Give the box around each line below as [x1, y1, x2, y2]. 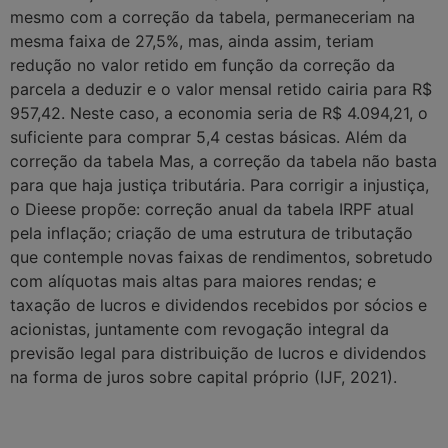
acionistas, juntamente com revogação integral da [10, 319, 389, 340]
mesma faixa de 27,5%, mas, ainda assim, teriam [10, 31, 374, 52]
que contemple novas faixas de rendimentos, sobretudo [10, 247, 433, 268]
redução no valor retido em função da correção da [10, 55, 395, 76]
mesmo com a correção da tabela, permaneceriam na [10, 7, 415, 28]
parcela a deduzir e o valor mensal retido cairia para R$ [10, 79, 432, 100]
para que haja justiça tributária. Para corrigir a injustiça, [10, 175, 429, 196]
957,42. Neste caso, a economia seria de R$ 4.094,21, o [10, 103, 428, 124]
